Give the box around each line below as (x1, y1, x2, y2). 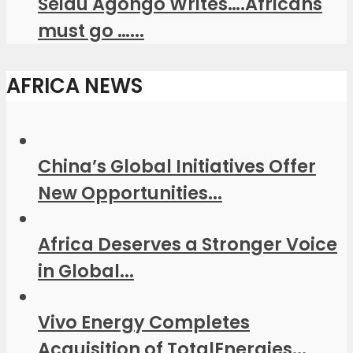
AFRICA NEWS (6, 72, 143, 100)
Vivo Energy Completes (38, 310, 250, 336)
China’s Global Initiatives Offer (38, 154, 316, 180)
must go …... (38, 17, 144, 43)
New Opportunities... (38, 180, 222, 206)
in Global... (38, 258, 134, 284)
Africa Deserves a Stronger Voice (38, 232, 337, 258)
